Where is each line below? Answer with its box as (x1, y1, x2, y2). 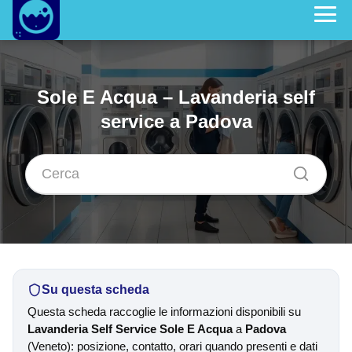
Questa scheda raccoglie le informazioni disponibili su (27, 305, 301, 318)
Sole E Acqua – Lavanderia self (37, 86, 315, 108)
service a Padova (100, 111, 252, 132)
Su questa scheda (42, 283, 149, 296)
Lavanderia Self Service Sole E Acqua (27, 322, 233, 335)
